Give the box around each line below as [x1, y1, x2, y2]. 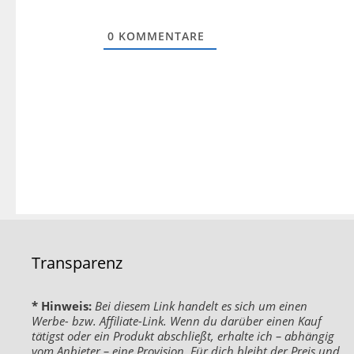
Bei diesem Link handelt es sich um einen [95, 298, 307, 314]
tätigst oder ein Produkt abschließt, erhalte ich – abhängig [32, 328, 334, 345]
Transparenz [32, 252, 122, 274]
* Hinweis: [32, 298, 92, 314]
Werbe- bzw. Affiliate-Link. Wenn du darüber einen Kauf [32, 313, 322, 330]
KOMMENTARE [114, 28, 205, 44]
